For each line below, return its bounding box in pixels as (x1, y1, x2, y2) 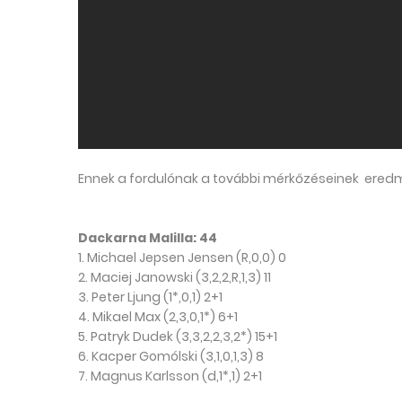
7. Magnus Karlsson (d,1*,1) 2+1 (78, 367, 262, 386)
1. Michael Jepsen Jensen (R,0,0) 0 (78, 249, 286, 267)
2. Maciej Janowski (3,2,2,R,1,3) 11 (78, 268, 271, 287)
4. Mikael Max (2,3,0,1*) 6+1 (78, 308, 238, 327)
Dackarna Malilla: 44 (78, 229, 217, 248)
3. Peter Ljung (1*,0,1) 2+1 (78, 288, 223, 307)
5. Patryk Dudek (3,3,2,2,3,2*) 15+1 (78, 328, 277, 346)
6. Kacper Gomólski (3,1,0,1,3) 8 (78, 347, 264, 366)
